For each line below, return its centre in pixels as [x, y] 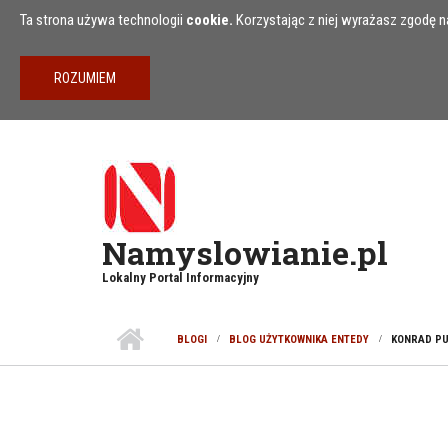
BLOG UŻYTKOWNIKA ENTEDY [299, 339]
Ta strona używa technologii [103, 20]
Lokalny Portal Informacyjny [180, 277]
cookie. [209, 20]
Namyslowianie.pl [245, 252]
